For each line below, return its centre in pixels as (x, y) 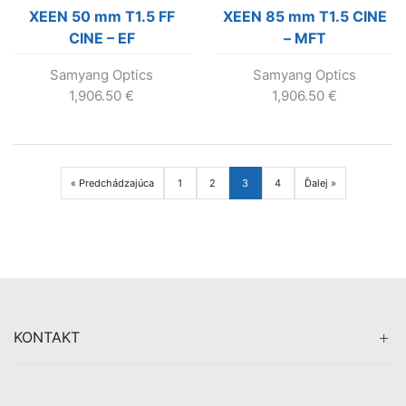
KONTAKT (47, 338)
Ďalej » (320, 183)
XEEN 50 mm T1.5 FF (101, 17)
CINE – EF (101, 39)
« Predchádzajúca (112, 183)
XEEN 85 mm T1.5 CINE (304, 17)
